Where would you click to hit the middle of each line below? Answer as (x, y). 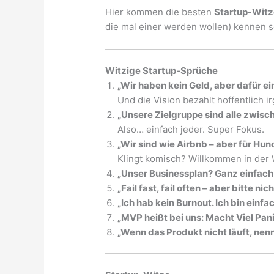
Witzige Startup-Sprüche (162, 70)
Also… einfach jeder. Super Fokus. (191, 129)
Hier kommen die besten (160, 12)
